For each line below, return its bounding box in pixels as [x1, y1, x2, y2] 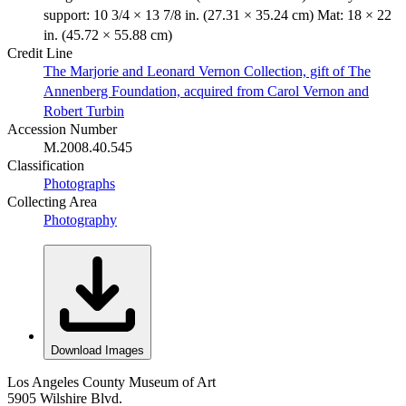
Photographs [43, 175, 115, 191]
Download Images [51, 343, 144, 357]
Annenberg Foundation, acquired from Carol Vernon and [43, 82, 369, 99]
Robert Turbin [43, 102, 124, 119]
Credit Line [7, 44, 72, 61]
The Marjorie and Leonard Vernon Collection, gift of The [43, 63, 371, 79]
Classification [7, 157, 84, 173]
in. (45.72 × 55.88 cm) [43, 26, 172, 43]
